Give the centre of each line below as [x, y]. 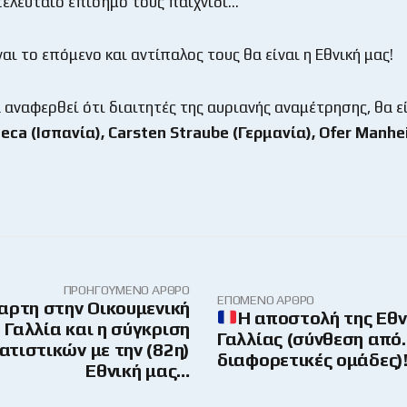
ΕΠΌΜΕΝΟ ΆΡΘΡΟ [266, 300]
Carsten [139, 132]
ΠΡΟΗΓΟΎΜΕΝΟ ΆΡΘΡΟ [126, 289]
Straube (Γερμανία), [244, 132]
